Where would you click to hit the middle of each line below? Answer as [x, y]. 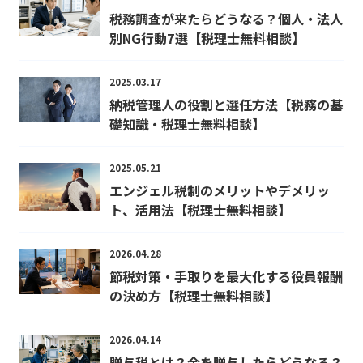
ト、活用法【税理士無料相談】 [200, 210]
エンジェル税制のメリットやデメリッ [219, 190]
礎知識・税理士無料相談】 [187, 124]
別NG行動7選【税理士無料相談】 [207, 38]
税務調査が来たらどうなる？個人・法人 [226, 19]
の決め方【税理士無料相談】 [193, 296]
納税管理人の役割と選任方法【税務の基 [226, 105]
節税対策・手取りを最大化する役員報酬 [226, 276]
